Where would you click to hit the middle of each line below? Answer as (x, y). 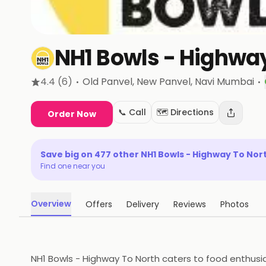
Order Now (72, 114)
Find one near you (73, 166)
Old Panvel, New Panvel (137, 82)
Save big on (67, 154)
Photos (235, 204)
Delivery (143, 204)
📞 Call (132, 112)
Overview (51, 204)
